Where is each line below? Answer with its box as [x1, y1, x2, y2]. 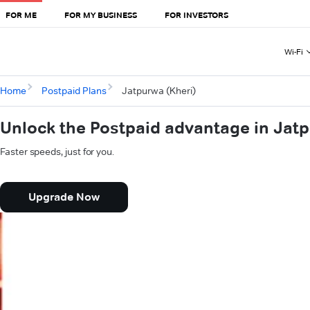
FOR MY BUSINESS [64, 9, 137, 20]
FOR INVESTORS [165, 9, 228, 20]
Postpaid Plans [41, 84, 107, 98]
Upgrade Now [28, 190, 100, 204]
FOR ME [6, 9, 37, 20]
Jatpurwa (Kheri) [121, 84, 196, 98]
